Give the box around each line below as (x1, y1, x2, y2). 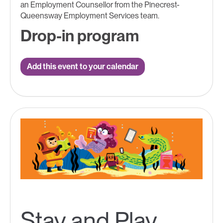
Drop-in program (20, 25, 139, 45)
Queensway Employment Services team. (20, 10, 159, 20)
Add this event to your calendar (27, 61, 138, 71)
